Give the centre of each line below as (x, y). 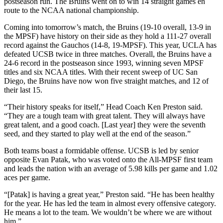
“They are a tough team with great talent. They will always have (105, 115)
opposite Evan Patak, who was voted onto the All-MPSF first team (108, 159)
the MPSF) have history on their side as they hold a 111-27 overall (108, 36)
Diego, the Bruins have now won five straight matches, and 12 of (106, 81)
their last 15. (23, 90)
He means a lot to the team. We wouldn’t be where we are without (108, 212)
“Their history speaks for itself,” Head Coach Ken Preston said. (103, 107)
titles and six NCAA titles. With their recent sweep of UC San (101, 72)
